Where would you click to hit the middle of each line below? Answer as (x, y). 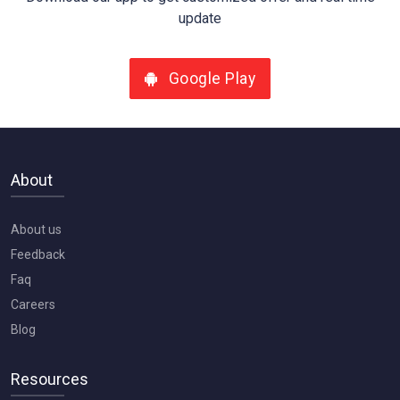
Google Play (210, 78)
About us (36, 229)
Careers (33, 304)
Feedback (38, 254)
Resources (50, 379)
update (200, 18)
